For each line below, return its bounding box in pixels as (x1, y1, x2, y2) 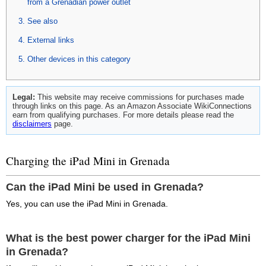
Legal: (12, 93, 35, 102)
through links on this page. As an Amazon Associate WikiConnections (12, 102, 252, 110)
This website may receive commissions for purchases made (35, 93, 244, 102)
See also (27, 17, 58, 26)
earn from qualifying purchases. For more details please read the (12, 110, 234, 119)
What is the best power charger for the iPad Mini (6, 232, 251, 244)
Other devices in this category (27, 55, 131, 64)
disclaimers (12, 119, 52, 128)
